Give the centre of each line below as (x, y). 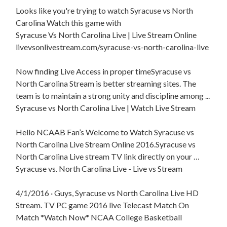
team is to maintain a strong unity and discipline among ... (113, 96)
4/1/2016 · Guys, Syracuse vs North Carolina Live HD (107, 193)
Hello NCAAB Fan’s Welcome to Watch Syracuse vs (105, 132)
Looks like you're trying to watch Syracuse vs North (105, 11)
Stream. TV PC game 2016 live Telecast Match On (103, 205)
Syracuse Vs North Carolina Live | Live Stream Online (106, 35)
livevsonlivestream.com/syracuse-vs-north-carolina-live (112, 47)
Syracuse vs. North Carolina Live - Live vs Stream (99, 169)
